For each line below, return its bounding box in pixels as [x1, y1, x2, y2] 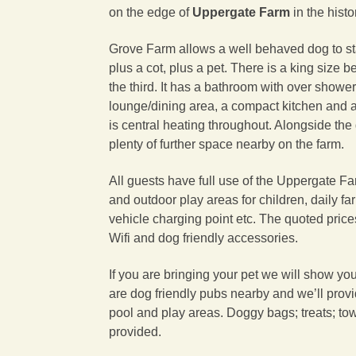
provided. [109, 325, 161, 339]
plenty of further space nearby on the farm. [109, 137, 344, 151]
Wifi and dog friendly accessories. [109, 231, 298, 245]
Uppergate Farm [192, 6, 290, 19]
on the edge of [109, 6, 192, 19]
